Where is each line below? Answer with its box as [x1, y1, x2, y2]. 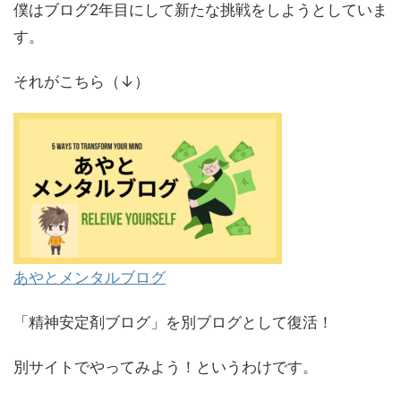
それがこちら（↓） [13, 73, 149, 91]
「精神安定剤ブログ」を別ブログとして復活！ [13, 313, 333, 332]
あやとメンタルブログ [13, 269, 166, 287]
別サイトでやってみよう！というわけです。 [13, 358, 318, 377]
